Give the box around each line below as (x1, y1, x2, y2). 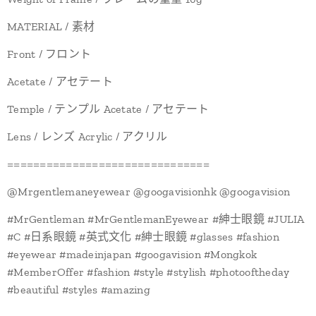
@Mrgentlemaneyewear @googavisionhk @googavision (7, 185, 291, 198)
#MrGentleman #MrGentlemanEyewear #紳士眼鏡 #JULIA (7, 212, 304, 226)
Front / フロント (7, 47, 92, 61)
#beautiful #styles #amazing (7, 283, 150, 296)
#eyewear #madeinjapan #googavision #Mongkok (7, 248, 257, 261)
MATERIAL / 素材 (7, 20, 95, 33)
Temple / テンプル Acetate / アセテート (7, 102, 209, 116)
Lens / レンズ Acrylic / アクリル (7, 130, 168, 143)
